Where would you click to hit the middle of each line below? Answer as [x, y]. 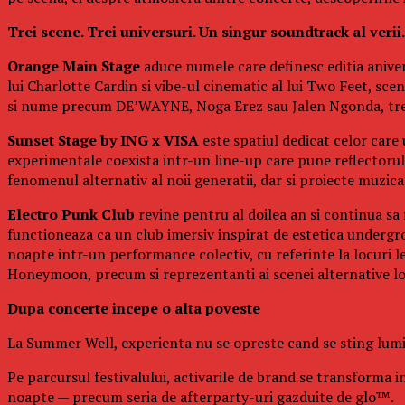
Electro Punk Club [71, 214]
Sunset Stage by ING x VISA [103, 140]
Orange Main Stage [74, 66]
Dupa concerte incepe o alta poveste [134, 308]
